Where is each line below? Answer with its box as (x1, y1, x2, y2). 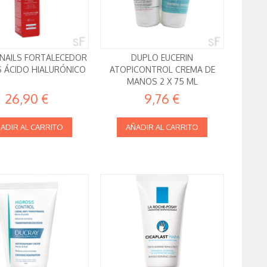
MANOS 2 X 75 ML (126, 76, 198, 87)
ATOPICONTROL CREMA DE (109, 64, 215, 75)
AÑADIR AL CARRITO (126, 122, 199, 132)
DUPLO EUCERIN (131, 52, 194, 63)
